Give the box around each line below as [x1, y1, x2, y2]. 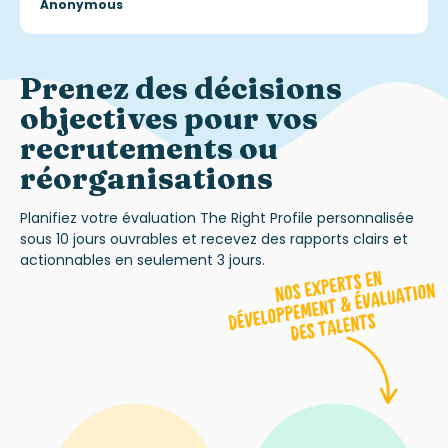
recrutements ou [20, 129, 278, 167]
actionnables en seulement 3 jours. [20, 249, 265, 270]
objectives [20, 99, 178, 137]
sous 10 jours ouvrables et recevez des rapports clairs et [20, 228, 408, 249]
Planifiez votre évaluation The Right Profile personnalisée [20, 207, 414, 228]
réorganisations [20, 159, 273, 197]
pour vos [178, 99, 318, 137]
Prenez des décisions [20, 69, 342, 107]
